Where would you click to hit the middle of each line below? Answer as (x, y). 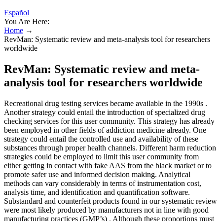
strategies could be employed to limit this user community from (101, 156)
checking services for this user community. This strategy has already (109, 121)
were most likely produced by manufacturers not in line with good (106, 210)
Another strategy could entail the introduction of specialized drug (105, 112)
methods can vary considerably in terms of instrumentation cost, (103, 183)
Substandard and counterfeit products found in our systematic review (110, 201)
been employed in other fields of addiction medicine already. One (105, 130)
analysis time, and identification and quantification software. (97, 192)
